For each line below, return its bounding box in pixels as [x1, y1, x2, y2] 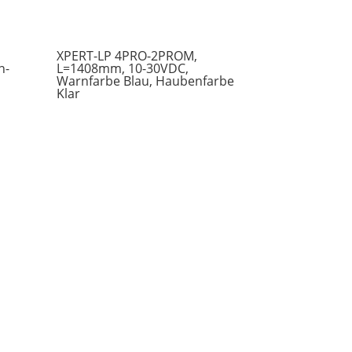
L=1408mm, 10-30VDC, [57, 60, 189, 78]
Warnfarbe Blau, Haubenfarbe [57, 72, 235, 90]
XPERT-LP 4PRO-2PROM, [57, 47, 198, 65]
